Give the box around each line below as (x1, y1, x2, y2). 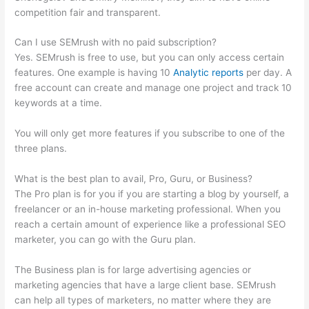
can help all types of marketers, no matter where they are (14, 295, 272, 306)
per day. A (243, 67, 292, 79)
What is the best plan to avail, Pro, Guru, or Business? (14, 173, 253, 185)
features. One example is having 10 (14, 67, 174, 79)
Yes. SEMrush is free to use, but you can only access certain (14, 52, 285, 63)
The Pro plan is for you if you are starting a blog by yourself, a (14, 188, 290, 200)
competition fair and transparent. (14, 6, 161, 18)
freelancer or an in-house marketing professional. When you (14, 203, 281, 215)
